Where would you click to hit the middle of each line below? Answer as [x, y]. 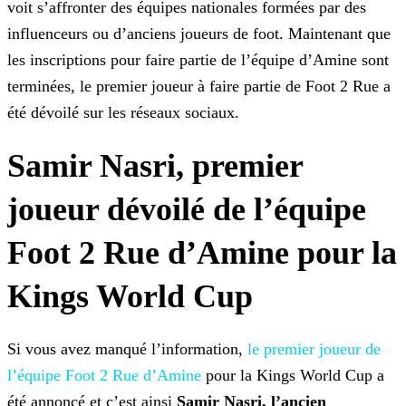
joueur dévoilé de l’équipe [187, 210]
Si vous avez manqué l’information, [127, 349]
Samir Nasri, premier [155, 166]
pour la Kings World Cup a [293, 376]
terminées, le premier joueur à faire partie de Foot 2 [178, 87]
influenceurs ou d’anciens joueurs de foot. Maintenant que [199, 34]
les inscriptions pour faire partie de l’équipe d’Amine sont [198, 60]
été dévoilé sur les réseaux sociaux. [123, 113]
